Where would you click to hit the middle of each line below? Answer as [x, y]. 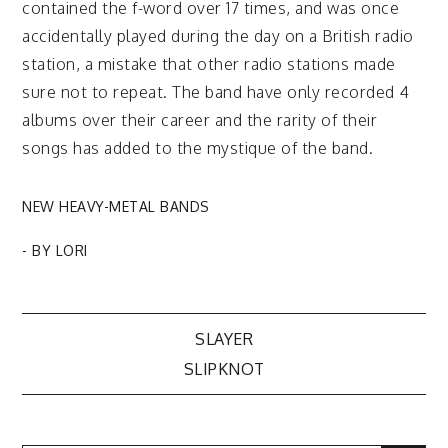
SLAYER [224, 339]
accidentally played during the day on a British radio [218, 36]
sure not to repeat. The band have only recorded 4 [216, 92]
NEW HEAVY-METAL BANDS [116, 207]
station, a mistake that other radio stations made [209, 64]
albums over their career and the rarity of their [200, 120]
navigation [141, 404]
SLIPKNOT [224, 369]
